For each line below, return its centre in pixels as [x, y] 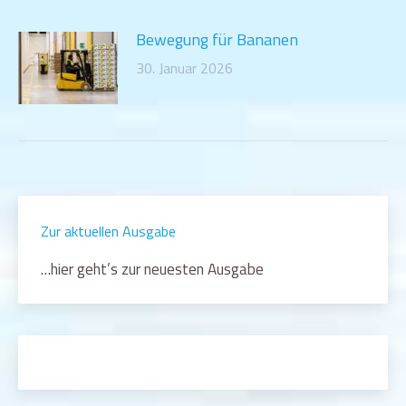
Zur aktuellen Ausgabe [108, 231]
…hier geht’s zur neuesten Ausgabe [152, 269]
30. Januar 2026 [184, 68]
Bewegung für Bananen [217, 39]
